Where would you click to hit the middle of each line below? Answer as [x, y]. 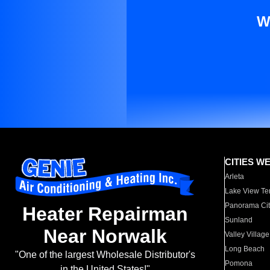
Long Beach [245, 249]
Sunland [239, 220]
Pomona [239, 263]
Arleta [235, 177]
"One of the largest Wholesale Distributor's [105, 255]
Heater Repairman [105, 214]
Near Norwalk [105, 237]
